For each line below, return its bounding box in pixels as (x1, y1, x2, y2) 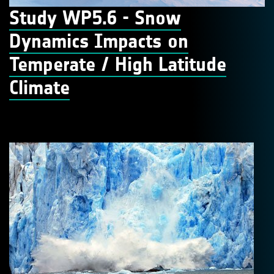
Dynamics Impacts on (9, 29, 188, 54)
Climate (9, 76, 70, 100)
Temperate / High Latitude (9, 53, 226, 77)
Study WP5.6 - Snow (9, 6, 181, 31)
